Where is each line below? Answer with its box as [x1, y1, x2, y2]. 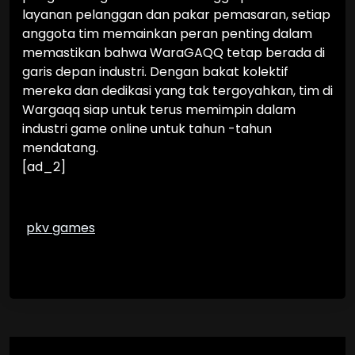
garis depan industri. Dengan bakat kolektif [22, 63, 288, 81]
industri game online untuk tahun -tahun [22, 120, 272, 138]
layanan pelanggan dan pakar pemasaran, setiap [22, 6, 330, 24]
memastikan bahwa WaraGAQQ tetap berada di [22, 44, 325, 62]
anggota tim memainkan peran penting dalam [22, 25, 312, 43]
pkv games [26, 219, 95, 237]
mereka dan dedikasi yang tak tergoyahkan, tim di [22, 82, 333, 100]
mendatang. [22, 139, 98, 157]
